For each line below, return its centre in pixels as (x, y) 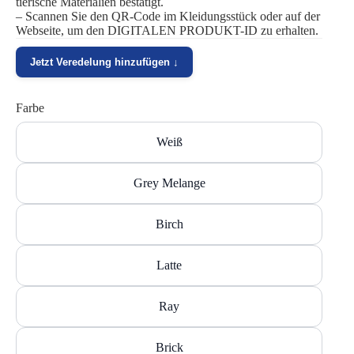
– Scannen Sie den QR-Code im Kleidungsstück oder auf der (168, 16)
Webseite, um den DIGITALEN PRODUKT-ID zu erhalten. (167, 30)
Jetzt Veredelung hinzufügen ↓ (104, 62)
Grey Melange (169, 183)
